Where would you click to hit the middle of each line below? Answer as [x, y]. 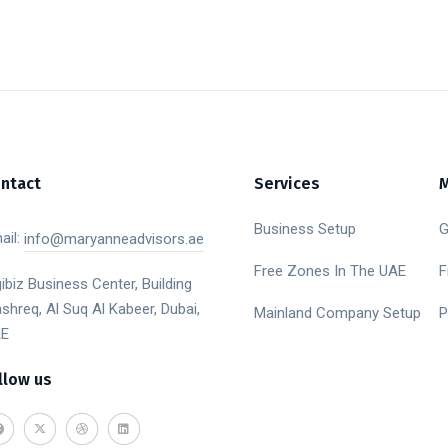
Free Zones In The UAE [330, 271]
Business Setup [305, 229]
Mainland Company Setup [337, 313]
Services [287, 184]
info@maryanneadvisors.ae [113, 239]
